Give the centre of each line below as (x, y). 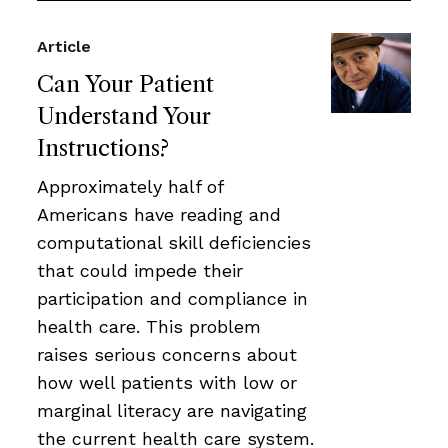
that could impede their (140, 270)
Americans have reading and (159, 214)
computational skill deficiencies (174, 242)
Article (64, 46)
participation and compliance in (172, 298)
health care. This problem (149, 326)
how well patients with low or (167, 382)
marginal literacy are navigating (172, 410)
